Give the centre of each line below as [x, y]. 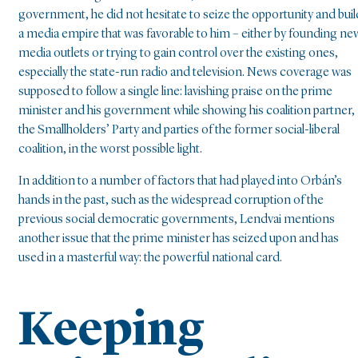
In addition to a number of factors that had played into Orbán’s [180, 182]
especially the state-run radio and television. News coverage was [185, 73]
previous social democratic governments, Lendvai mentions [177, 220]
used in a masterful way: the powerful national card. [150, 259]
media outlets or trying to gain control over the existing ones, [178, 54]
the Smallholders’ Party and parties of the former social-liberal [179, 131]
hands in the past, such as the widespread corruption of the [171, 201]
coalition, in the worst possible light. [110, 150]
